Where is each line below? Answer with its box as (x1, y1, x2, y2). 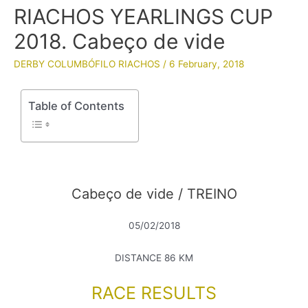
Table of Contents (28, 98, 124, 113)
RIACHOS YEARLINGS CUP (14, 3, 273, 29)
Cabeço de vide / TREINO (71, 185, 237, 202)
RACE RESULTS (91, 282, 217, 303)
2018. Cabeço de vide (14, 28, 225, 54)
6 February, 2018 (169, 58, 244, 69)
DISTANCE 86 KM (115, 252, 193, 263)
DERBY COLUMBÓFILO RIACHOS (14, 58, 160, 69)
